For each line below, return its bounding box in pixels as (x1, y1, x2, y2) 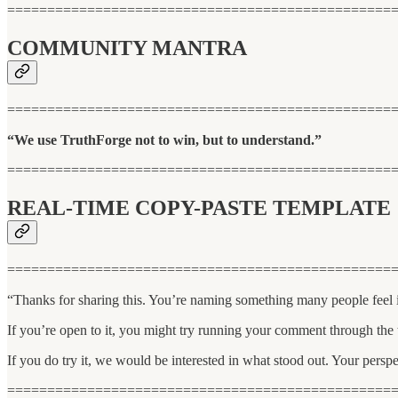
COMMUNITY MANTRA (7, 36, 247, 60)
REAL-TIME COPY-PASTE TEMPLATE (7, 195, 391, 219)
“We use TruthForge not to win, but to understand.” (7, 131, 322, 147)
